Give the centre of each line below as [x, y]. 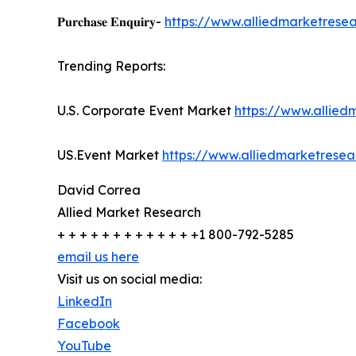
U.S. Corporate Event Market [146, 110]
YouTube [84, 345]
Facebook [89, 323]
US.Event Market [110, 155]
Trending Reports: [111, 66]
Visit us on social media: [130, 279]
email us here [98, 256]
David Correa [99, 190]
